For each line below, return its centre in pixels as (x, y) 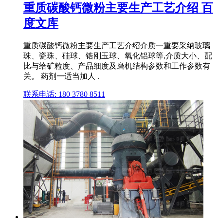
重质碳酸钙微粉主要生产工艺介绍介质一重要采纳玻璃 (117, 45)
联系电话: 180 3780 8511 (64, 94)
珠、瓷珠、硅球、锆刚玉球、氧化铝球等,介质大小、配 (118, 55)
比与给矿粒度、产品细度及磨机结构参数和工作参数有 (117, 66)
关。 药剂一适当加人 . (61, 76)
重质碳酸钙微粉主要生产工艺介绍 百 (118, 8)
